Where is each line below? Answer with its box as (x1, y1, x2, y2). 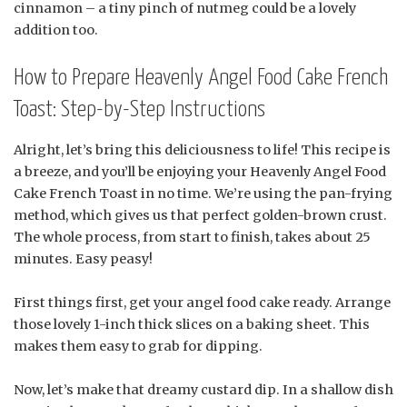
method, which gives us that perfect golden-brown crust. (14, 207, 387, 224)
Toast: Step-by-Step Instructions (14, 98, 265, 121)
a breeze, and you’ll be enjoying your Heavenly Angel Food (14, 164, 386, 181)
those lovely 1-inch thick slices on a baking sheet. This (14, 316, 370, 333)
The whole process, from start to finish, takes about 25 (14, 229, 371, 246)
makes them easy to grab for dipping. (14, 338, 263, 355)
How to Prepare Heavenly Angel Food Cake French (14, 66, 388, 89)
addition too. (14, 21, 98, 38)
